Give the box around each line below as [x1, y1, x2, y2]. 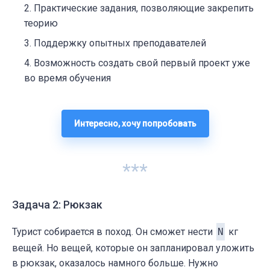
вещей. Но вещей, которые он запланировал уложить [12, 242, 254, 254]
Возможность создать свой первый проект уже [34, 57, 250, 69]
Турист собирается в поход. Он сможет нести [12, 225, 215, 237]
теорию [24, 17, 58, 29]
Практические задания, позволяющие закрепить [34, 2, 254, 14]
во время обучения [24, 72, 111, 84]
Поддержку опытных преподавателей [34, 37, 206, 49]
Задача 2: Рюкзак [12, 198, 102, 211]
